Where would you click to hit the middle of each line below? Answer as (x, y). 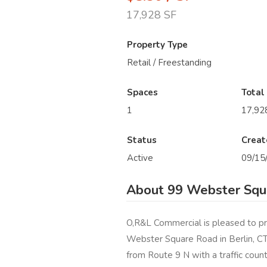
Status (142, 140)
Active (140, 158)
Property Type (157, 45)
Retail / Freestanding (169, 63)
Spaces (142, 93)
